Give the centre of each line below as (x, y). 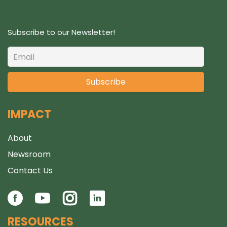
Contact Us (30, 171)
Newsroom (29, 154)
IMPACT (29, 114)
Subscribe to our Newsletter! (61, 32)
